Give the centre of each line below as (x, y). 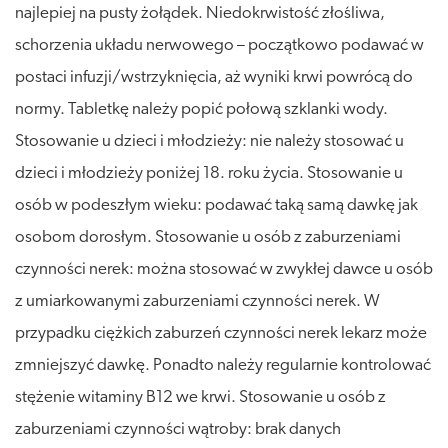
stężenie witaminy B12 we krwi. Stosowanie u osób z (200, 397)
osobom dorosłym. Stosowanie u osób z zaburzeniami (208, 237)
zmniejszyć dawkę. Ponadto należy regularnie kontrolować (223, 365)
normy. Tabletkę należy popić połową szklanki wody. (201, 109)
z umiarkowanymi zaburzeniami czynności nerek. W (197, 301)
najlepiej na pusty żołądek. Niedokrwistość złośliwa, (200, 13)
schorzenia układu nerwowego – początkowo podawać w (219, 45)
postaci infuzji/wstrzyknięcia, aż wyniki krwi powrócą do (214, 77)
